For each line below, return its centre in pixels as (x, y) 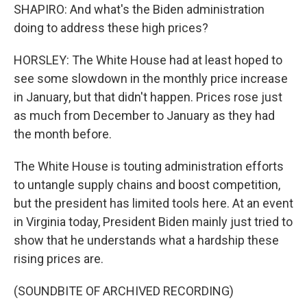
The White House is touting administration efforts (149, 166)
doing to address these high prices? (111, 28)
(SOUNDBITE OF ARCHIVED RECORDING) (124, 291)
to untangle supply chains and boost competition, (147, 185)
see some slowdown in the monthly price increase (151, 78)
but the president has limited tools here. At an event (153, 203)
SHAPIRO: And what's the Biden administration (139, 9)
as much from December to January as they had (144, 115)
